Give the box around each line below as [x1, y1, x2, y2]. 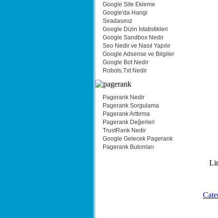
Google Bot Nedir [102, 59, 148, 66]
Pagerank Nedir [102, 94, 145, 101]
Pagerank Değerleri [102, 119, 155, 126]
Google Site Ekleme [102, 1, 155, 8]
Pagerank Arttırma [102, 110, 150, 117]
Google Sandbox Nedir [102, 34, 163, 41]
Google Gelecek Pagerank [102, 135, 173, 142]
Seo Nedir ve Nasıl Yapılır [102, 42, 170, 49]
